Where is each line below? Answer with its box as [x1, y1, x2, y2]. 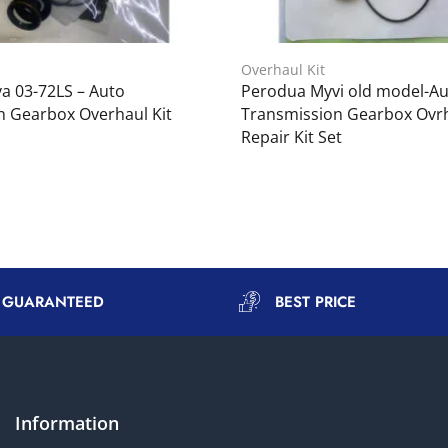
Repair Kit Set [241, 125, 342, 148]
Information [14, 410, 119, 435]
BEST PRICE [275, 290, 356, 313]
